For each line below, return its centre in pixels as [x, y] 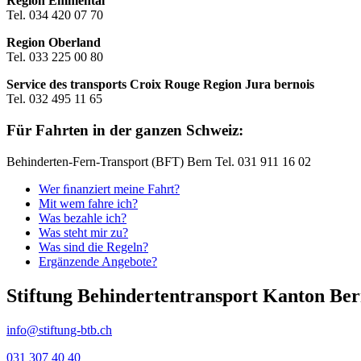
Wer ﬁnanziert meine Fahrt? [109, 189]
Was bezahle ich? [83, 218]
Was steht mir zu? [83, 232]
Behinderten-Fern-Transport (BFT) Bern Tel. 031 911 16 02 [159, 161]
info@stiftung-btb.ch [59, 330]
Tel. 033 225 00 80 [55, 57]
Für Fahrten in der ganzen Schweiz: [125, 130]
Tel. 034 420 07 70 [55, 15]
